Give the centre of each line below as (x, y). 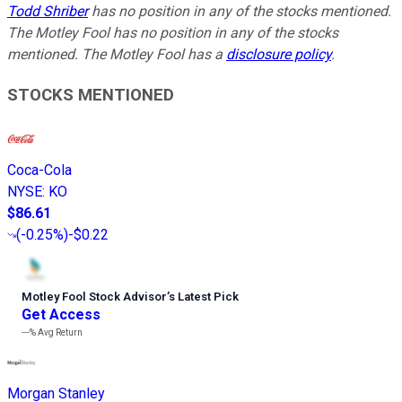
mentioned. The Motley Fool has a (117, 55)
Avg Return (59, 332)
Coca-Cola (39, 170)
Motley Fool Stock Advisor (94, 296)
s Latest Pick (204, 296)
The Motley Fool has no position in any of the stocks (173, 33)
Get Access (61, 314)
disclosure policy (279, 55)
